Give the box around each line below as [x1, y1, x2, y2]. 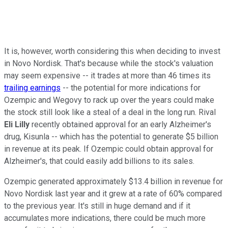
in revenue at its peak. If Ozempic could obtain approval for [4, 144, 213, 154]
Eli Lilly [4, 119, 30, 129]
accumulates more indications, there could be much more [4, 213, 206, 223]
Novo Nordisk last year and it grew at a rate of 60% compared [4, 188, 222, 198]
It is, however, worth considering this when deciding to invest [4, 46, 220, 56]
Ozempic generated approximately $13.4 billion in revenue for [4, 176, 223, 186]
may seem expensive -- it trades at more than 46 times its [4, 70, 211, 80]
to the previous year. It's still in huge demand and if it [4, 201, 190, 211]
